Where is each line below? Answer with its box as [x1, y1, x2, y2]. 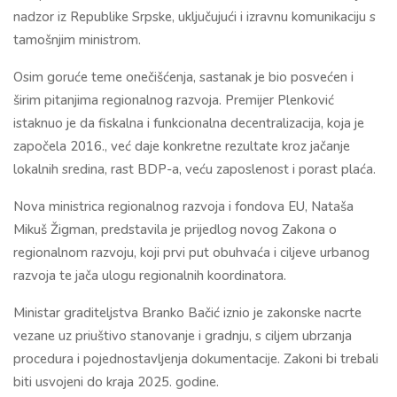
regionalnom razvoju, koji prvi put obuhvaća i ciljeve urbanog [13, 244, 370, 262]
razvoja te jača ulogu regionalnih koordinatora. [13, 267, 286, 285]
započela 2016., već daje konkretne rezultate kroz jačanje [13, 137, 350, 156]
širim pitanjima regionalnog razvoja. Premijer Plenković [13, 91, 334, 110]
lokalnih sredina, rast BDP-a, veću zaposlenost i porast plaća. [13, 160, 376, 179]
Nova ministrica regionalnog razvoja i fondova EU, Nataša [13, 198, 354, 216]
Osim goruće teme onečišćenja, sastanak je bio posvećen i [13, 68, 354, 87]
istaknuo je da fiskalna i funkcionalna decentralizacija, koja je [13, 114, 364, 133]
